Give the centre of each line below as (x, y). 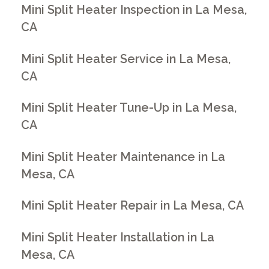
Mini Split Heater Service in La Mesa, (126, 59)
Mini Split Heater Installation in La (118, 237)
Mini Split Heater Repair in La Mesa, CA (133, 206)
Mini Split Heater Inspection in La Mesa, (134, 10)
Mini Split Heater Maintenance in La (123, 157)
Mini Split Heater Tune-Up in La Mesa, (129, 108)
